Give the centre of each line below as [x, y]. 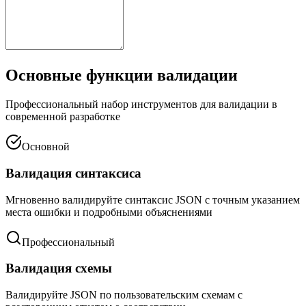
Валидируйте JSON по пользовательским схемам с [124, 294]
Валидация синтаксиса [73, 173]
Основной [46, 147]
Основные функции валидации [122, 75]
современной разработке [63, 117]
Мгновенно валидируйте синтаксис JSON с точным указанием [153, 199]
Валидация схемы [59, 268]
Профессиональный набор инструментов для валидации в [141, 105]
